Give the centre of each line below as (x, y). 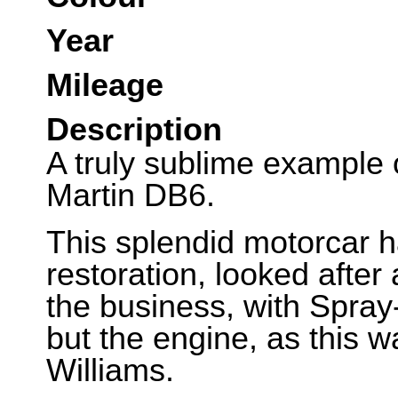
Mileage (105, 85)
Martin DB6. (131, 195)
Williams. (110, 370)
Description (134, 130)
